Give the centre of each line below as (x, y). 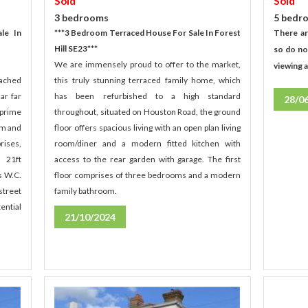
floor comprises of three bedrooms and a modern (148, 175)
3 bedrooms (82, 18)
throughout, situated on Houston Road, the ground (148, 112)
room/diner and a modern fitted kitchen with (148, 144)
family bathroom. (86, 191)
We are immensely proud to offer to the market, (148, 65)
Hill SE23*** (76, 49)
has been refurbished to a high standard (148, 96)
